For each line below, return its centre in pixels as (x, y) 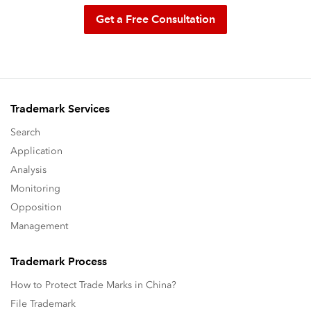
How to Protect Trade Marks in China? (93, 285)
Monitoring (35, 188)
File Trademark (43, 304)
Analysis (28, 170)
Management (39, 226)
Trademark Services (60, 109)
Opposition (36, 207)
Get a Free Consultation (155, 19)
